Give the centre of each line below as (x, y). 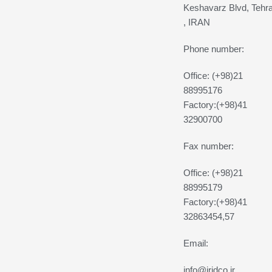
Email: (195, 243)
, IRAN (196, 22)
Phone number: (213, 49)
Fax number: (208, 146)
